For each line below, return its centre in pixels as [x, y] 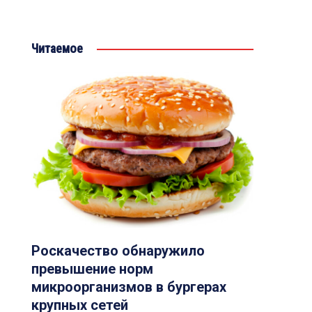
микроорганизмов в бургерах [128, 287]
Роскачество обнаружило [118, 251]
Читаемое [57, 48]
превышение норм [92, 269]
